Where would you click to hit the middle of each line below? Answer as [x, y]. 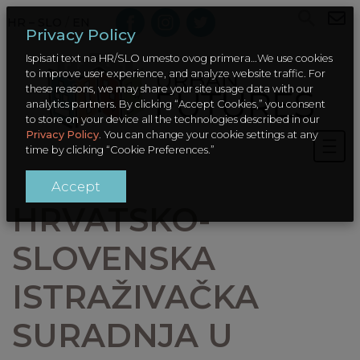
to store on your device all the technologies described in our [173, 119]
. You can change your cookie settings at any [209, 135]
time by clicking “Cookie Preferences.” [120, 150]
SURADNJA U [123, 335]
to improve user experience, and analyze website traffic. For [176, 74]
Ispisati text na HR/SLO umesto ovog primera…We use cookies [179, 58]
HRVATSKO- [111, 220]
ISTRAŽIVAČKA [135, 297]
